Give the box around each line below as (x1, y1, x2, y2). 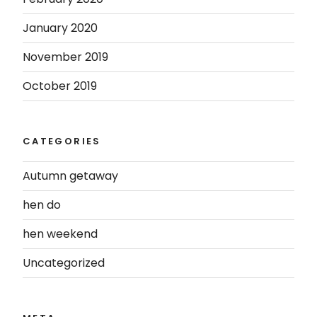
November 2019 (23, 48, 108, 65)
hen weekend (23, 226, 98, 243)
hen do (23, 197, 61, 214)
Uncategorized (23, 255, 105, 272)
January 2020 (23, 19, 98, 36)
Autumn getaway (23, 168, 118, 185)
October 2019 (23, 77, 97, 94)
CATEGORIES (23, 134, 101, 148)
